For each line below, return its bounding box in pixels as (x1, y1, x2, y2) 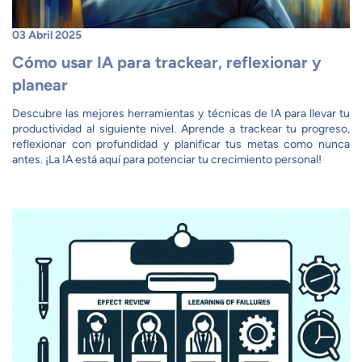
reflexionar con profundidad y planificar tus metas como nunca (12, 137, 350, 151)
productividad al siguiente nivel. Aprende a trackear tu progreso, (12, 122, 350, 136)
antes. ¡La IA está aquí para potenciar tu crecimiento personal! (12, 153, 322, 166)
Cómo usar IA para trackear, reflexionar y (12, 53, 322, 72)
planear (12, 75, 68, 95)
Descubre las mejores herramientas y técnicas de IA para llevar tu (12, 107, 350, 120)
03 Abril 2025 (12, 28, 82, 42)
